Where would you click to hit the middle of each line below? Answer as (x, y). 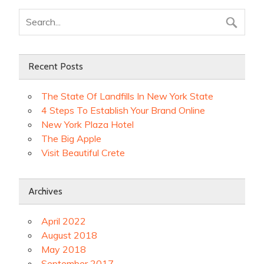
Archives (45, 192)
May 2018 (64, 249)
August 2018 (69, 235)
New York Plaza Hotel (88, 125)
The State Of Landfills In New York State (127, 96)
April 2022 (64, 221)
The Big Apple (71, 139)
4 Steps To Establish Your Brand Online (123, 110)
